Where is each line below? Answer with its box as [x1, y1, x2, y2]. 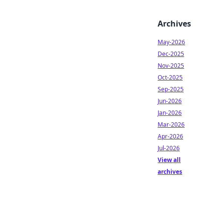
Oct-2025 [158, 73, 183, 82]
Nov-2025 [158, 61, 184, 70]
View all [158, 156, 181, 164]
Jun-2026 [158, 97, 182, 105]
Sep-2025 [158, 85, 184, 93]
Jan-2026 [158, 109, 182, 117]
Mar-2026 [158, 120, 185, 129]
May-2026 [158, 38, 185, 46]
